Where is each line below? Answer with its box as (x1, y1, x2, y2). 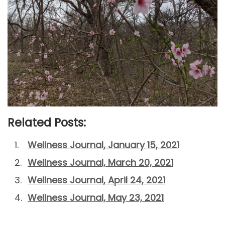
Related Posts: (8, 114, 86, 131)
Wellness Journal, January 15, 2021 (28, 138, 179, 151)
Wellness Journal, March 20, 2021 (28, 156, 173, 169)
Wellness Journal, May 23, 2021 (28, 191, 164, 204)
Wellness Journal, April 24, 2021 (28, 173, 165, 186)
